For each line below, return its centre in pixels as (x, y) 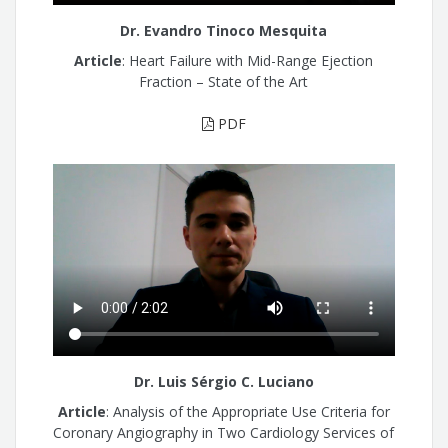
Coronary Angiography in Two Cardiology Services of (224, 433)
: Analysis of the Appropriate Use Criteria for (247, 412)
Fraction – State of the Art (224, 82)
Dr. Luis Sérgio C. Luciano (223, 381)
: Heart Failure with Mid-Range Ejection (248, 61)
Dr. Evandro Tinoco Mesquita (224, 30)
